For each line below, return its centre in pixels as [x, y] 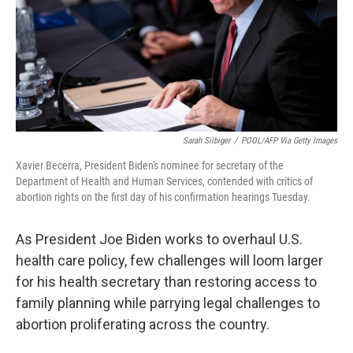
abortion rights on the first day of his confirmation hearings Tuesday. [163, 197]
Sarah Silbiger [206, 141]
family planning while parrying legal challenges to [168, 303]
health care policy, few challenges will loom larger [169, 260]
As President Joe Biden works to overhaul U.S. [159, 239]
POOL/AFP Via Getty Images [289, 141]
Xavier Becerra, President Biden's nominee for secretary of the [150, 165]
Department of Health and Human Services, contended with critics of [164, 181]
